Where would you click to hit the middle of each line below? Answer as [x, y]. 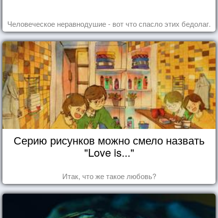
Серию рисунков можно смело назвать [109, 140]
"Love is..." [109, 152]
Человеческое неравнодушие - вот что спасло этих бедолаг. [109, 23]
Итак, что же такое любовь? [109, 176]
